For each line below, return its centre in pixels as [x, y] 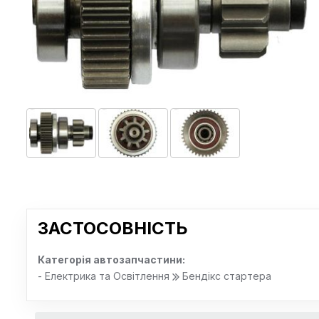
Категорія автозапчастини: [111, 260]
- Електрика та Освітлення [105, 276]
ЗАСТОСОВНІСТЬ [113, 228]
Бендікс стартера [225, 276]
